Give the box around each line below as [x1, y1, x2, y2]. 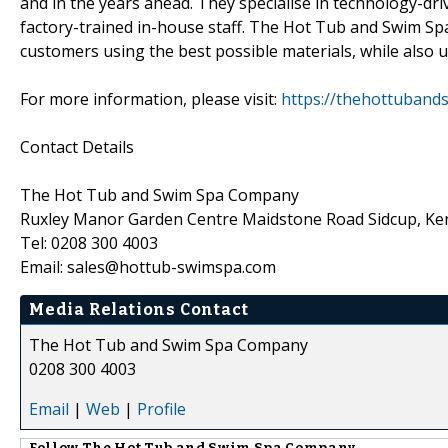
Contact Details [20, 135, 134, 158]
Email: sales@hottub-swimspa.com [20, 255, 276, 278]
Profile [137, 397, 186, 420]
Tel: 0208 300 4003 [20, 231, 158, 254]
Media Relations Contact [29, 299, 249, 319]
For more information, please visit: [20, 87, 281, 110]
